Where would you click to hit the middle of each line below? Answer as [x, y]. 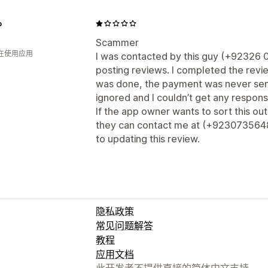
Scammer [117, 42]
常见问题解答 [124, 225]
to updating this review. [148, 138]
